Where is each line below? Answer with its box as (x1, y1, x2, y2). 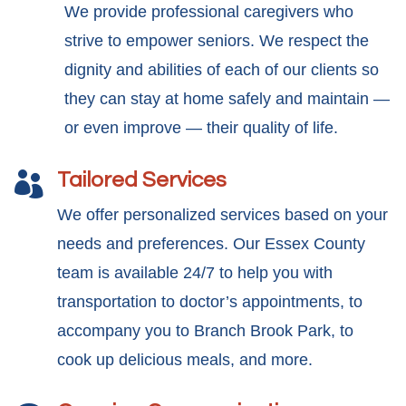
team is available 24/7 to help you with (57, 264, 333, 282)
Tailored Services (57, 169, 227, 191)
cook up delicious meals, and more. (57, 351, 313, 369)
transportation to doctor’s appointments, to (57, 293, 362, 311)
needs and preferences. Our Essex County (57, 235, 365, 253)
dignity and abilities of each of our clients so (64, 61, 379, 79)
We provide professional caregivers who (64, 3, 353, 21)
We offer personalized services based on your (57, 206, 388, 224)
